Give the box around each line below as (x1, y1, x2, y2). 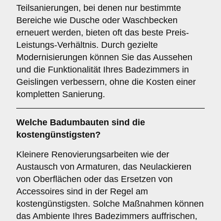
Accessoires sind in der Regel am (16, 186, 148, 196)
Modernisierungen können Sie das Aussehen (16, 52, 192, 62)
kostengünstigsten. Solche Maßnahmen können (16, 199, 204, 209)
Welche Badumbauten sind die (16, 117, 145, 127)
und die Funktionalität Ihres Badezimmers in (16, 65, 189, 74)
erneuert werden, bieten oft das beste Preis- (16, 28, 189, 37)
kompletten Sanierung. (16, 89, 105, 99)
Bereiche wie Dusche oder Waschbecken (16, 15, 178, 25)
